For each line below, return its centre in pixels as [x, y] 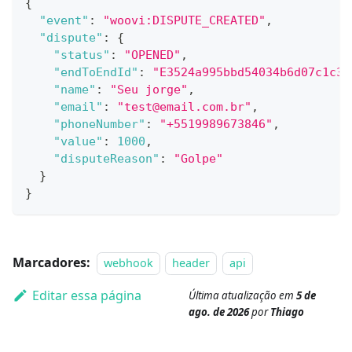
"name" [75, 89]
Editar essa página [86, 295]
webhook [128, 262]
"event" [64, 20]
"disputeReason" [106, 158]
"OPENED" [152, 55]
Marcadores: [51, 262]
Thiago [287, 312]
